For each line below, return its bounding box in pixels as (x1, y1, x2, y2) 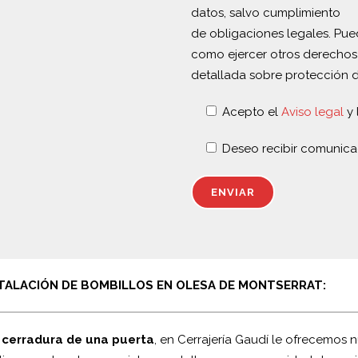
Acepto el (222, 105, 281, 119)
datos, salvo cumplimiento (191, 6, 340, 20)
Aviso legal (281, 105, 344, 119)
